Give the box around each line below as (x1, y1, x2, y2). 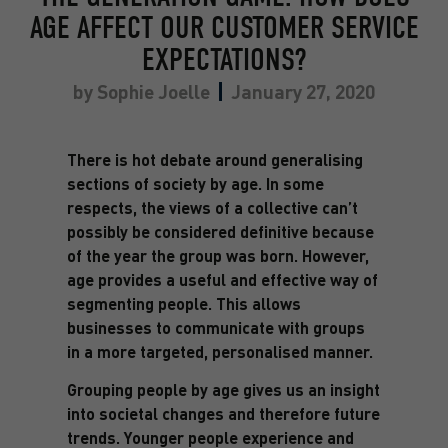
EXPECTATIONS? (142, 40, 306, 78)
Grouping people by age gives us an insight (66, 379, 380, 401)
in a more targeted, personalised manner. (66, 340, 373, 362)
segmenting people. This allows (66, 292, 301, 314)
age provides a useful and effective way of (66, 268, 378, 290)
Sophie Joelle (93, 78, 210, 104)
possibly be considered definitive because (66, 220, 374, 242)
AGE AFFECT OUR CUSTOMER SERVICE (29, 8, 419, 46)
